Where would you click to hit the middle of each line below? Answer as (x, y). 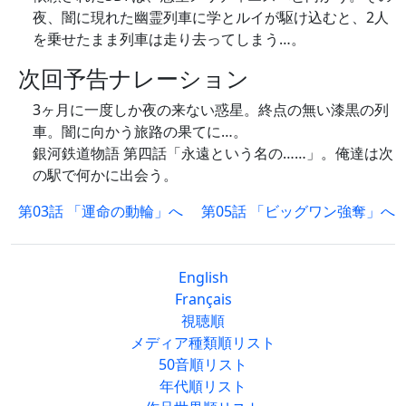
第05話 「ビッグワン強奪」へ (298, 211)
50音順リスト (203, 364)
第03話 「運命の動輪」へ (101, 211)
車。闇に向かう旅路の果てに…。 (140, 131)
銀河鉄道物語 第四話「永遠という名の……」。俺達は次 (213, 153)
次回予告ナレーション (134, 77)
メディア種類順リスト (203, 342)
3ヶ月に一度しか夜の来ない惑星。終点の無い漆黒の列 (211, 109)
